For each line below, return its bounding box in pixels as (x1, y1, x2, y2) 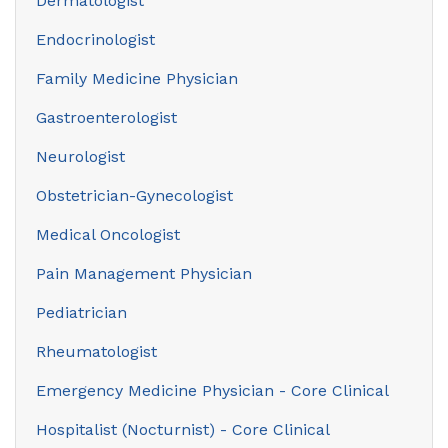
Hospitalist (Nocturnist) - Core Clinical (36, 419, 330, 439)
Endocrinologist (36, 29, 155, 49)
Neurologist (36, 146, 125, 166)
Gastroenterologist (36, 107, 177, 127)
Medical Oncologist (36, 224, 180, 244)
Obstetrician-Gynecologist (36, 185, 233, 205)
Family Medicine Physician (36, 68, 238, 88)
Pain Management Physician (36, 263, 252, 283)
